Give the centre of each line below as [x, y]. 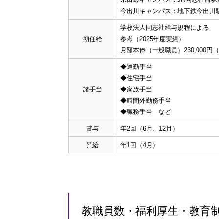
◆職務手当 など [146, 112]
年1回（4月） [140, 145]
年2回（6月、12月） [149, 128]
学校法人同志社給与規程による [165, 28]
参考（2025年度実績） [153, 39]
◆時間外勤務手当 [146, 100]
